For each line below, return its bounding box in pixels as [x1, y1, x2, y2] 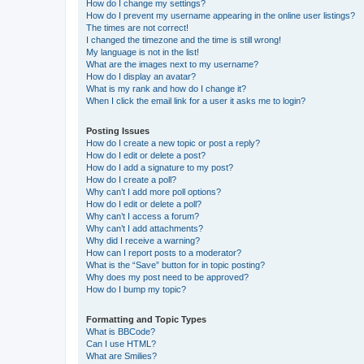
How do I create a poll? [86, 174, 176, 184]
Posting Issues [86, 125, 149, 136]
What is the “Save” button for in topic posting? [86, 259, 265, 270]
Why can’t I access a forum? [86, 210, 199, 221]
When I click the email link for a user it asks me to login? [86, 95, 305, 106]
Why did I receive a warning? [86, 235, 200, 245]
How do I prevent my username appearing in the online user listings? [86, 10, 355, 20]
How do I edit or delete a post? [86, 149, 206, 160]
